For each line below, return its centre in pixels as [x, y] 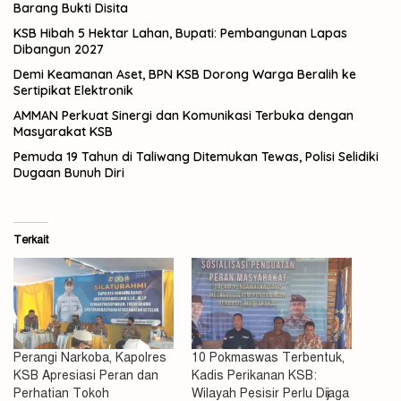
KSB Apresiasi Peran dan [86, 376]
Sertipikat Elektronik [73, 91]
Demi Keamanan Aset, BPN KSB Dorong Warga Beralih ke [185, 75]
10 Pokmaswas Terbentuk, [268, 358]
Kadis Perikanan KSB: [254, 376]
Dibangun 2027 [59, 50]
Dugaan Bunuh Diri [69, 173]
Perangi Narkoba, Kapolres [90, 358]
